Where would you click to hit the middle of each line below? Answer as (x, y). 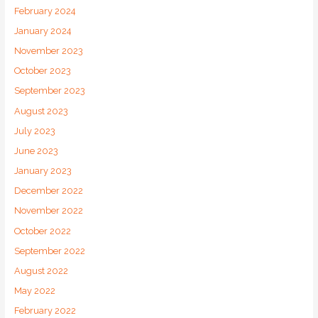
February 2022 (45, 311)
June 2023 (36, 150)
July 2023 (34, 131)
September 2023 (49, 91)
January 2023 (43, 171)
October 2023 (42, 71)
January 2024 (43, 31)
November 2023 (48, 50)
